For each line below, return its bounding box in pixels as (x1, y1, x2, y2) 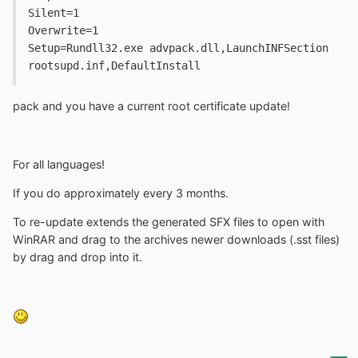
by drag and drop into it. (13, 250, 142, 265)
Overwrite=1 (28, 23, 98, 37)
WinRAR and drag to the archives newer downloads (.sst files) (13, 233, 340, 247)
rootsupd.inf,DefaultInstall (28, 58, 201, 72)
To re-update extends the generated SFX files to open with (13, 215, 324, 229)
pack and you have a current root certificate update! (13, 99, 290, 113)
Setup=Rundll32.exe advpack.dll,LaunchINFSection (28, 41, 328, 54)
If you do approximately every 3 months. (13, 186, 229, 201)
